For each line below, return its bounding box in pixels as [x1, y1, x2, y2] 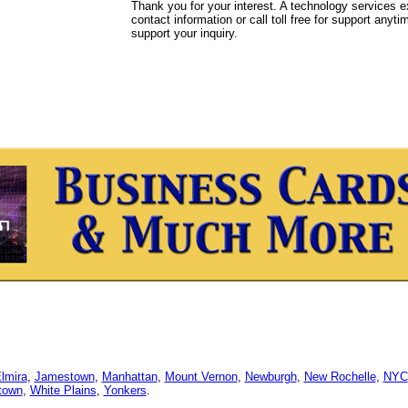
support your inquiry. [131, 26, 238, 40]
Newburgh [244, 370, 297, 383]
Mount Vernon [164, 370, 238, 383]
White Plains [29, 383, 97, 397]
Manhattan [101, 370, 158, 383]
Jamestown [34, 370, 95, 383]
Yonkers [103, 383, 147, 397]
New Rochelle [303, 370, 376, 383]
